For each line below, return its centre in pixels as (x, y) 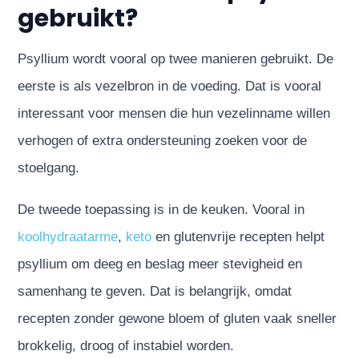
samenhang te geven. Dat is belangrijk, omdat (155, 291)
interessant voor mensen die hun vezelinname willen (174, 113)
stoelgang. (49, 167)
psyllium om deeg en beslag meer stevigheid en (160, 264)
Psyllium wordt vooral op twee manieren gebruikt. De (176, 58)
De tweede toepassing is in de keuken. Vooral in (161, 209)
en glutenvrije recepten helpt (238, 236)
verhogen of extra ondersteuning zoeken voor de (163, 140)
